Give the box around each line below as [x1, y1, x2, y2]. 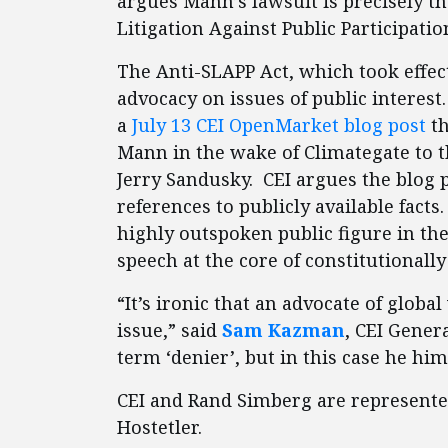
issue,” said [117, 318, 222, 342]
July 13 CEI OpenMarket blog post [132, 113, 431, 137]
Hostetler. [117, 415, 202, 439]
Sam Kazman [222, 318, 345, 342]
